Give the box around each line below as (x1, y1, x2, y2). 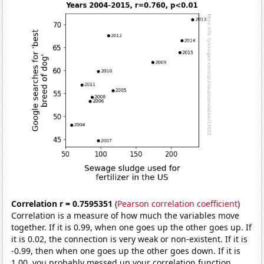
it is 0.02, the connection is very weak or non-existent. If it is (11, 233, 248, 245)
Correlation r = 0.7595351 (11, 197, 113, 209)
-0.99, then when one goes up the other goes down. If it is (11, 245, 241, 256)
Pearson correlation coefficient (117, 197, 238, 209)
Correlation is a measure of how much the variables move (11, 209, 240, 221)
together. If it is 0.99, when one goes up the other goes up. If (11, 221, 252, 233)
